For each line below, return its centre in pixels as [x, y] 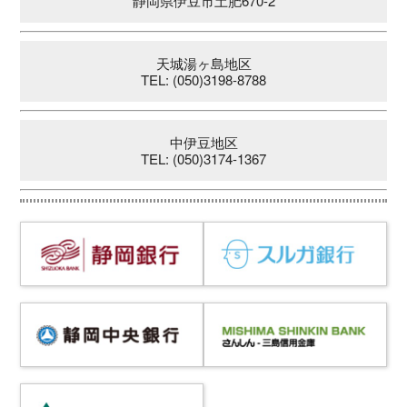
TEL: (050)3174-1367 [203, 159]
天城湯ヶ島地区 [203, 65]
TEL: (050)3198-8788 [203, 80]
